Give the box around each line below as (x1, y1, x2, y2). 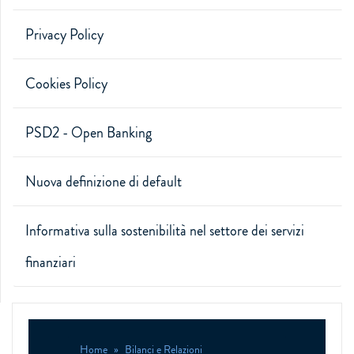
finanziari (25, 252, 76, 273)
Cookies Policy (25, 73, 107, 94)
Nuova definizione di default (25, 171, 182, 192)
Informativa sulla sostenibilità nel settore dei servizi (25, 220, 304, 241)
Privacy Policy (25, 24, 104, 45)
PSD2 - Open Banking (25, 122, 152, 143)
